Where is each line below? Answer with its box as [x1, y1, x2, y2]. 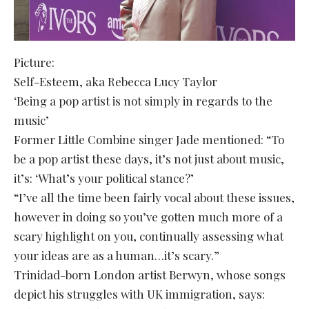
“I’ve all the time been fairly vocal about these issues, [14, 189, 295, 205]
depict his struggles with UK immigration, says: [14, 286, 265, 301]
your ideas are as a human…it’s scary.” [14, 247, 219, 263]
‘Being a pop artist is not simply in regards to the [14, 92, 272, 108]
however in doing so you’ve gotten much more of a [14, 208, 283, 224]
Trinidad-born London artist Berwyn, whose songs [14, 266, 286, 282]
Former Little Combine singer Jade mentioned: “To [14, 131, 284, 147]
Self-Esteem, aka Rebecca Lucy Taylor [14, 73, 217, 89]
